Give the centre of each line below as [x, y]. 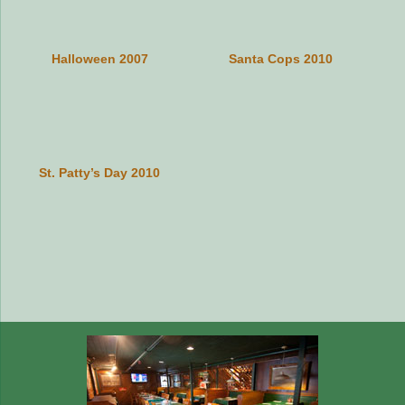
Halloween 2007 [99, 58]
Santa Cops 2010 [280, 58]
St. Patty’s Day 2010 [99, 172]
